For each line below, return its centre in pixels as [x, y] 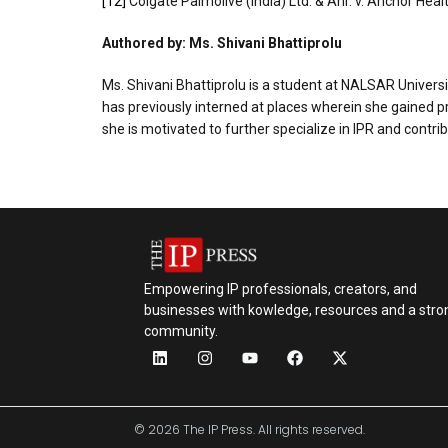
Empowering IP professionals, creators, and [281, 288]
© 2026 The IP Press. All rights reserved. [250, 429]
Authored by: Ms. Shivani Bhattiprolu [222, 42]
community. [181, 330]
